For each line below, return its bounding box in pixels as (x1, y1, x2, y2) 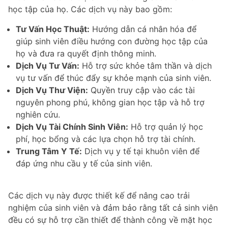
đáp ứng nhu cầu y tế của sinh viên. (16, 158, 152, 168)
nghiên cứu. (16, 109, 60, 120)
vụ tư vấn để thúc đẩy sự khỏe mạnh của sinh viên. (16, 72, 211, 83)
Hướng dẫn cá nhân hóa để (90, 23, 196, 34)
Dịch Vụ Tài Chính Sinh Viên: (16, 121, 128, 132)
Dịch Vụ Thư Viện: (16, 84, 88, 95)
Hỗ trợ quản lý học (128, 121, 203, 132)
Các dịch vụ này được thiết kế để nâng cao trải (8, 190, 190, 201)
